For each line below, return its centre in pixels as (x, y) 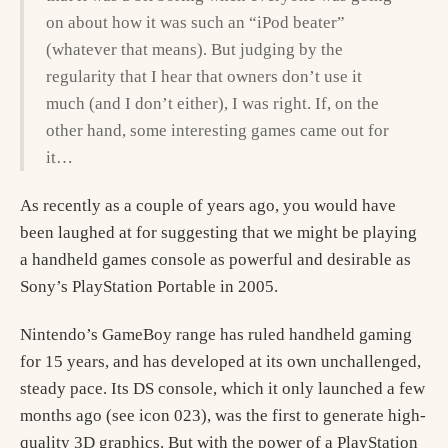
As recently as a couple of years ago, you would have (208, 205)
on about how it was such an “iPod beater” (195, 22)
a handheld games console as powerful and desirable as (215, 259)
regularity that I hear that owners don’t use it (203, 76)
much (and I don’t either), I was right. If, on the (212, 103)
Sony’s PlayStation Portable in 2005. (149, 286)
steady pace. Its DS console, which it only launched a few (222, 388)
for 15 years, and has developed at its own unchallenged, (220, 361)
